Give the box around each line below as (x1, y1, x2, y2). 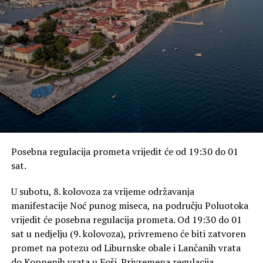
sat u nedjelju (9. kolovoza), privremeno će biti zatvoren (11, 227, 246, 241)
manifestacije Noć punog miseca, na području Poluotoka (11, 199, 248, 213)
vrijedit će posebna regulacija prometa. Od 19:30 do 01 (11, 213, 242, 227)
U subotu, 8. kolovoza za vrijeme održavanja (11, 185, 194, 198)
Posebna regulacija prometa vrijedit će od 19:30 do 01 (11, 145, 238, 159)
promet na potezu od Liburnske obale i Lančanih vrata (11, 241, 241, 255)
